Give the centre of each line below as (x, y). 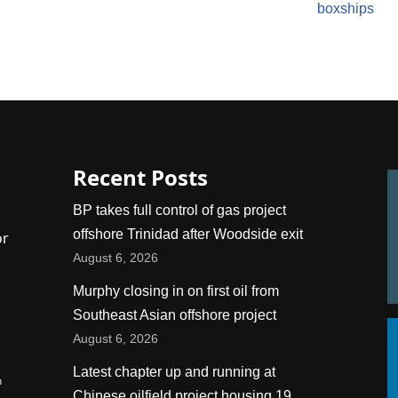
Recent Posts (141, 177)
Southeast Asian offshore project (175, 315)
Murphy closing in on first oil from (176, 291)
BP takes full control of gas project (180, 210)
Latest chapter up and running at (175, 372)
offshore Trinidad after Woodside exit (188, 234)
